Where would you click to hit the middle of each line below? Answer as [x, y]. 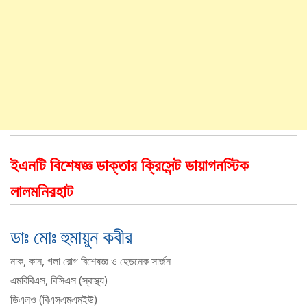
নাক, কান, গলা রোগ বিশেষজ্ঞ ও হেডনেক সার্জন [90, 261]
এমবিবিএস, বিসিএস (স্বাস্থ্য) [59, 281]
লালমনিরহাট [42, 191]
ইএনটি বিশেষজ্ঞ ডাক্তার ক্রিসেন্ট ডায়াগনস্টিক [130, 165]
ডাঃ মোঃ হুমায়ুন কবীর [71, 237]
